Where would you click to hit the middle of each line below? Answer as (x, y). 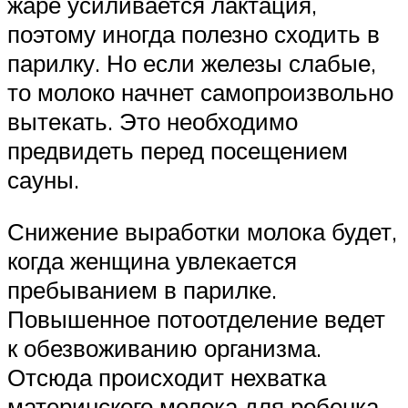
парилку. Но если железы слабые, (192, 62)
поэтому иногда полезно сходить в (194, 33)
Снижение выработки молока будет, (202, 232)
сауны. (43, 179)
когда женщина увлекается (152, 261)
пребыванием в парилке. (142, 290)
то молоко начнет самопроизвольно (200, 92)
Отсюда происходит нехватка (167, 377)
